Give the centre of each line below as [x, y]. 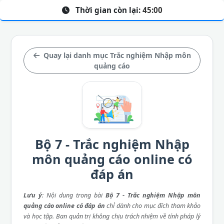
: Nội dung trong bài [74, 195]
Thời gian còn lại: [108, 10]
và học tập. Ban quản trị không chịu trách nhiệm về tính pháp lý [112, 216]
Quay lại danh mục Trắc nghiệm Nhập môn [116, 55]
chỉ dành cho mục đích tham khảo [152, 205]
